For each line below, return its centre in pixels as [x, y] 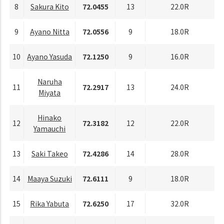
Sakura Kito [49, 6]
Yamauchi [50, 128]
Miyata [50, 92]
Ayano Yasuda [50, 56]
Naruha [49, 81]
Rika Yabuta [50, 203]
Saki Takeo [49, 153]
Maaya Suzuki [49, 178]
